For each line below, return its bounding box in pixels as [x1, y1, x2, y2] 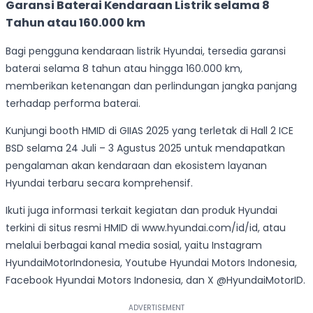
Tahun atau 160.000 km [6, 14, 145, 31]
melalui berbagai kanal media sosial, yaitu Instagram [6, 238, 262, 253]
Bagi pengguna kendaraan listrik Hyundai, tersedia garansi [6, 44, 286, 59]
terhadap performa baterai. [6, 96, 140, 111]
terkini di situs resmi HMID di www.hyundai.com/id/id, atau [6, 221, 286, 235]
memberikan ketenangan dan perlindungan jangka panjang [6, 79, 297, 94]
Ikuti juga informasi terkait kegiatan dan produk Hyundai [6, 203, 277, 218]
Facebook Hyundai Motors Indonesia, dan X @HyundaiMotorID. [6, 273, 305, 288]
